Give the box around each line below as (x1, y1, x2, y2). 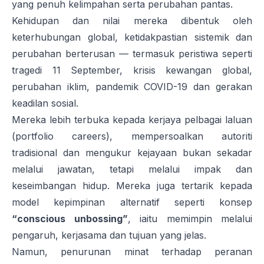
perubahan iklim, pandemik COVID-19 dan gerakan (12, 81, 252, 93)
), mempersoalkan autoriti (106, 130, 253, 143)
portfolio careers (15, 130, 107, 143)
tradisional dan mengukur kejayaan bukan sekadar (12, 147, 252, 159)
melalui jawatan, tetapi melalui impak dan (12, 163, 252, 176)
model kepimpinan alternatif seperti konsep (12, 196, 252, 209)
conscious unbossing (17, 213, 123, 225)
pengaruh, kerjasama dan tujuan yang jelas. (12, 229, 206, 242)
